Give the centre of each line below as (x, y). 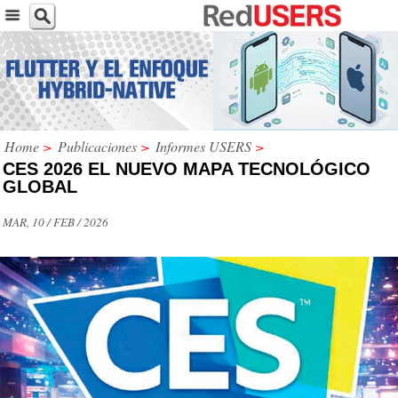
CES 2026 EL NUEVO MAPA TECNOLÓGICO (187, 168)
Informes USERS (203, 146)
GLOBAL (40, 186)
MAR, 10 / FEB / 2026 (56, 222)
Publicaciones (97, 146)
